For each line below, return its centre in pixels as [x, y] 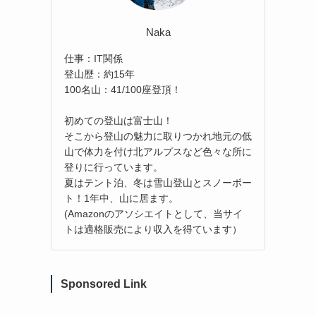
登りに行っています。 [114, 167]
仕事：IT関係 [93, 58]
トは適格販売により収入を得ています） [153, 229]
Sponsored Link [104, 284]
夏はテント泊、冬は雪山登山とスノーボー [158, 182]
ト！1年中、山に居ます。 [121, 198]
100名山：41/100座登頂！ [123, 89]
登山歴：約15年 [99, 74]
